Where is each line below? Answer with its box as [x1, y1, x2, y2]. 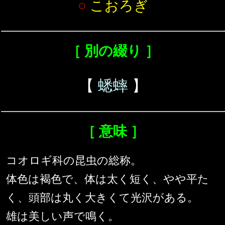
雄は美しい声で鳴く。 [6, 210, 119, 223]
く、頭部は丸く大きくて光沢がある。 [6, 191, 198, 204]
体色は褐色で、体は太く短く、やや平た [6, 173, 209, 186]
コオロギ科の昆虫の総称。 [6, 154, 142, 167]
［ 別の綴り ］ [67, 43, 159, 59]
